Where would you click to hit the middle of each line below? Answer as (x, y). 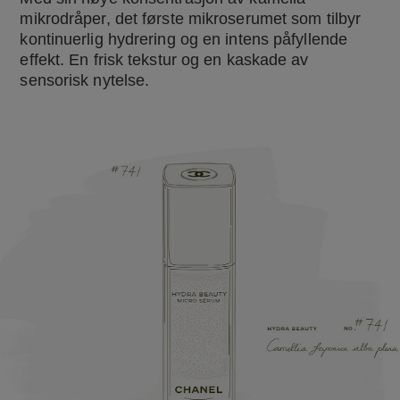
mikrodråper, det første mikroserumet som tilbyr (191, 19)
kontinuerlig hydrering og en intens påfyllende (184, 40)
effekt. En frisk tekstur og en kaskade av (164, 60)
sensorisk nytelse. (85, 81)
